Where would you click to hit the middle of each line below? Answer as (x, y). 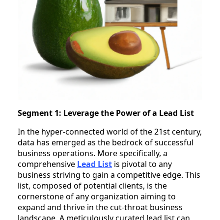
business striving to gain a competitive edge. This (109, 175)
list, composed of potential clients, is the (92, 185)
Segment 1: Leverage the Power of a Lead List (106, 113)
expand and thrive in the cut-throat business (100, 207)
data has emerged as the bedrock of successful (106, 142)
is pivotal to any (142, 164)
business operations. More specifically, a (93, 153)
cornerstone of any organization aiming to (97, 196)
